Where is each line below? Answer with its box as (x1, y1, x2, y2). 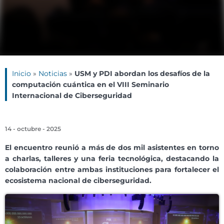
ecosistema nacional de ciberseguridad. (5, 176, 151, 185)
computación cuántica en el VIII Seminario (12, 80, 169, 89)
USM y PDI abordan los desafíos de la (74, 69, 210, 78)
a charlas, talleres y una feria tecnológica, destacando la (5, 154, 219, 163)
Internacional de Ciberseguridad (12, 91, 132, 100)
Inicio (12, 69, 31, 78)
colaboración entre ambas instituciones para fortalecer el (5, 165, 219, 174)
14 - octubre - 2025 (5, 125, 61, 133)
